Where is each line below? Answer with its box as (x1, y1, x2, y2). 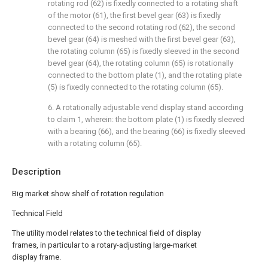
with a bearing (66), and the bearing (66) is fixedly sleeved (48, 127, 245, 136)
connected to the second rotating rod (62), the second (48, 23, 235, 32)
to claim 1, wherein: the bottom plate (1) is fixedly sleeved (48, 115, 245, 124)
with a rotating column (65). (48, 139, 142, 148)
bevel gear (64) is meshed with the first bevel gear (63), (48, 35, 236, 44)
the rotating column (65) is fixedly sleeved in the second (48, 47, 239, 56)
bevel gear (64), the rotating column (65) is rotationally (48, 59, 233, 68)
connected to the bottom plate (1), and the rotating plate (48, 71, 242, 80)
